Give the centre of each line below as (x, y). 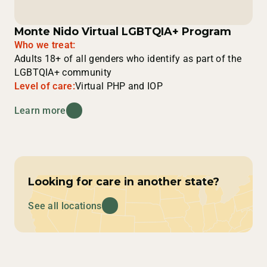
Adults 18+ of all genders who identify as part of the (128, 58)
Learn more (40, 110)
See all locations (65, 206)
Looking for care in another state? (124, 181)
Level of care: (45, 86)
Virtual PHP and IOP (119, 86)
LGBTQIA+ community (63, 72)
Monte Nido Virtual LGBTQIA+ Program (122, 31)
